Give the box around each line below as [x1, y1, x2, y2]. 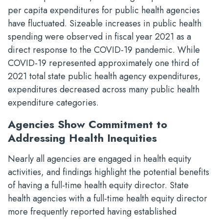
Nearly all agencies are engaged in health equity [8, 153, 191, 165]
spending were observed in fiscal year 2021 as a [8, 30, 191, 43]
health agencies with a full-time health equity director [8, 192, 207, 205]
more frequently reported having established [8, 205, 176, 218]
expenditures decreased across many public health [8, 83, 199, 96]
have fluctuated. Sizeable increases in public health [8, 17, 201, 30]
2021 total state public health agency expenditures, [8, 70, 201, 83]
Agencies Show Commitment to [8, 116, 167, 132]
